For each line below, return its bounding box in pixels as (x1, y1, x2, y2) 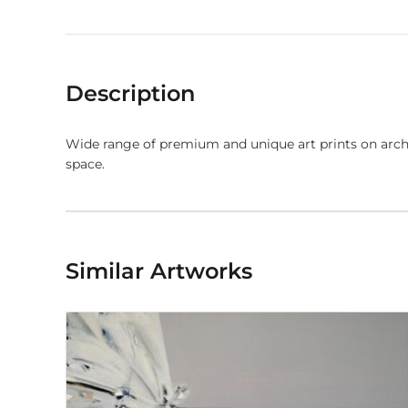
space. (66, 156, 105, 172)
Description (66, 80, 195, 107)
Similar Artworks (66, 258, 252, 284)
